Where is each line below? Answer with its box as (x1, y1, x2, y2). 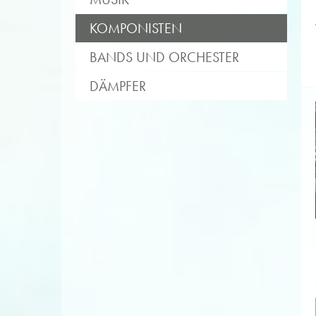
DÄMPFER (90, 78, 146, 95)
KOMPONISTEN (90, 20, 182, 37)
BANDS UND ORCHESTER (90, 49, 239, 66)
